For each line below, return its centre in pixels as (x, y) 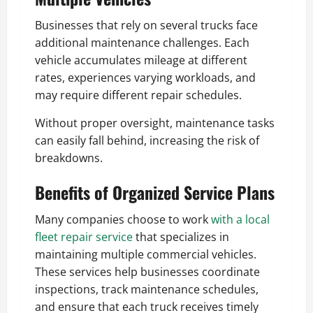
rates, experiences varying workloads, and (145, 77)
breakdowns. (69, 158)
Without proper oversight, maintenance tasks (155, 123)
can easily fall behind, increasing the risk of (147, 140)
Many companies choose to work (123, 219)
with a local (240, 219)
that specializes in (181, 236)
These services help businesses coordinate (147, 271)
